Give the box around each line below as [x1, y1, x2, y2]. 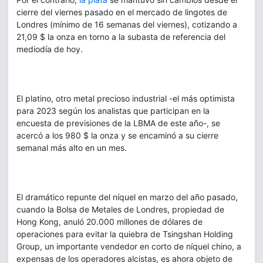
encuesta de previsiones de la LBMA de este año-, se [16, 117, 220, 128]
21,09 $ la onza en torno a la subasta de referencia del [16, 31, 225, 42]
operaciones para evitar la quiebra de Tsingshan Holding [16, 228, 233, 239]
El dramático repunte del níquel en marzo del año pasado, [16, 191, 238, 202]
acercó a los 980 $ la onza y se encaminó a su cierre [16, 130, 218, 140]
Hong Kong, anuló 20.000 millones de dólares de [16, 216, 203, 227]
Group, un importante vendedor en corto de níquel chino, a [16, 241, 241, 251]
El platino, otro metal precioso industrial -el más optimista [16, 93, 235, 103]
